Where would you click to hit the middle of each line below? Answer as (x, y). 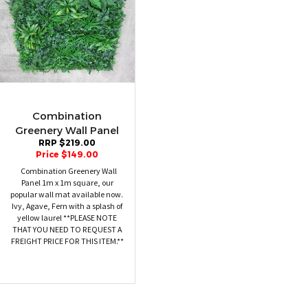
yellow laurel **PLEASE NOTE (67, 218)
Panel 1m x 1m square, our (67, 183)
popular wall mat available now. (67, 194)
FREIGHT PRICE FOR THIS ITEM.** (67, 241)
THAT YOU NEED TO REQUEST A (67, 229)
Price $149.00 (67, 154)
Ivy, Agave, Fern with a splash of (67, 206)
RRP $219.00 (67, 143)
